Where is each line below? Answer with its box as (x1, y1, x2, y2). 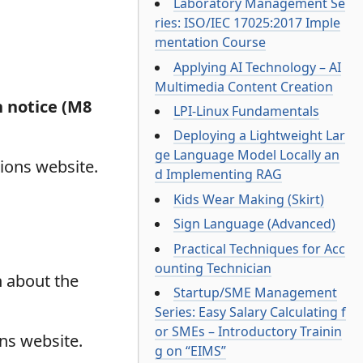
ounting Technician (155, 258, 272, 277)
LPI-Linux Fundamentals (173, 102, 320, 121)
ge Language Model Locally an (155, 146, 340, 164)
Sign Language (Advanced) (173, 215, 336, 233)
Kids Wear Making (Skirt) (173, 190, 325, 208)
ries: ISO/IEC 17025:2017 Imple (155, 14, 341, 32)
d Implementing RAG (155, 165, 283, 184)
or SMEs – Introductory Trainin (155, 322, 343, 340)
